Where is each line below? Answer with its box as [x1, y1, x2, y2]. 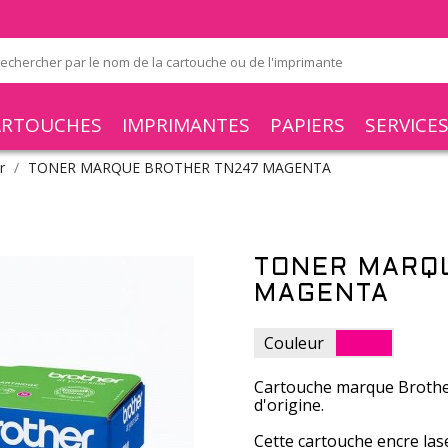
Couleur [264, 332, 324, 354]
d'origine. [254, 394, 324, 416]
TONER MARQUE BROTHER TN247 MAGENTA [28, 158, 331, 177]
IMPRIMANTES [122, 111, 250, 138]
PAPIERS [270, 111, 345, 138]
